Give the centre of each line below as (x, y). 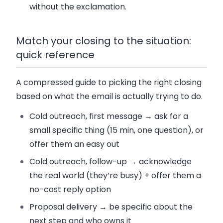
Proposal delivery (63, 207)
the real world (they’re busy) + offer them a (115, 176)
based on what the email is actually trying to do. (109, 97)
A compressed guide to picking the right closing (109, 83)
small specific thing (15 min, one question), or (117, 130)
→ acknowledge (160, 162)
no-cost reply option (70, 190)
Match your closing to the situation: (104, 41)
